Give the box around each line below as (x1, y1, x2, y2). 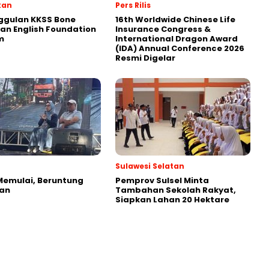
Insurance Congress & (115, 23, 211, 35)
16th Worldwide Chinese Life (115, 14, 235, 25)
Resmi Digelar (115, 52, 175, 64)
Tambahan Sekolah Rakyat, (115, 184, 236, 196)
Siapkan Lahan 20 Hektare (115, 194, 229, 205)
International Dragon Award (115, 33, 238, 44)
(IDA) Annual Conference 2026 (115, 43, 244, 54)
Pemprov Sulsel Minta (115, 175, 209, 186)
